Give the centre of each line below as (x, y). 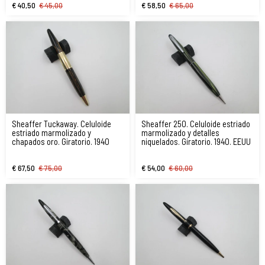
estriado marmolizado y (51, 133)
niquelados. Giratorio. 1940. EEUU (196, 142)
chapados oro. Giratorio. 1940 (61, 142)
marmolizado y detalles (180, 133)
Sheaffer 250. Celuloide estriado (196, 124)
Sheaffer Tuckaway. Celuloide (62, 124)
